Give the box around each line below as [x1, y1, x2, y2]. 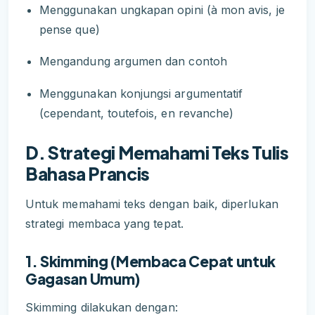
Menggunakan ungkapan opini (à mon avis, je [39, 2, 285, 17]
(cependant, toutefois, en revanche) [39, 106, 234, 121]
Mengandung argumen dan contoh [39, 54, 227, 69]
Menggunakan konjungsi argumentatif [39, 86, 243, 101]
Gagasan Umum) [25, 269, 141, 289]
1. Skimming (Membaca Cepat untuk [25, 252, 276, 271]
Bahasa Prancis [25, 162, 150, 186]
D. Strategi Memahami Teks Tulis [25, 141, 289, 165]
